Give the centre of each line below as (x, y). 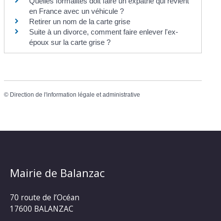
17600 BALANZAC (42, 208)
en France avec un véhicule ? (77, 11)
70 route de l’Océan (45, 197)
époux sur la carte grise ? (70, 42)
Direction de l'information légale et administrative (75, 95)
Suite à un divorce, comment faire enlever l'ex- (104, 32)
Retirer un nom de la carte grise (80, 22)
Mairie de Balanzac (57, 173)
